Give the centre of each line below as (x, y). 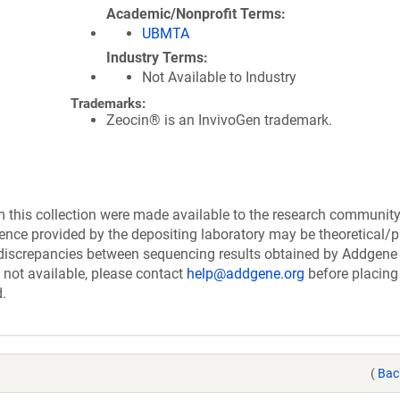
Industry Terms (155, 58)
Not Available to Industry (219, 77)
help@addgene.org (246, 274)
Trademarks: (108, 104)
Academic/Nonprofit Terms (194, 14)
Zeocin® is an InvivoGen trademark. (219, 120)
